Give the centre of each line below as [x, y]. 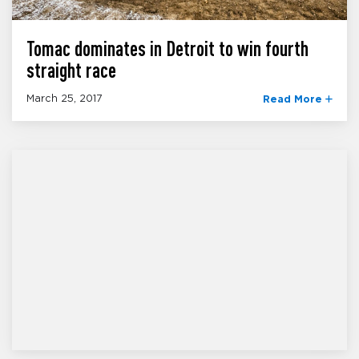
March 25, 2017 [65, 99]
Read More [294, 100]
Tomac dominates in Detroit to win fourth [167, 48]
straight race [71, 70]
